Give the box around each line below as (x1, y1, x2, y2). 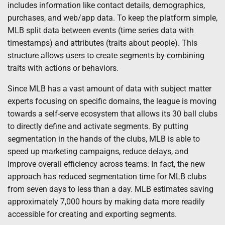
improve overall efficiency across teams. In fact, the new (8, 159, 205, 169)
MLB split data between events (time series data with (8, 26, 194, 36)
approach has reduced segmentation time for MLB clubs (8, 172, 206, 182)
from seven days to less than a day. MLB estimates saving (8, 184, 213, 194)
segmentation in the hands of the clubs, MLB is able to (8, 134, 200, 144)
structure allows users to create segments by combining (8, 51, 204, 61)
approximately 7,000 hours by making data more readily (8, 197, 205, 207)
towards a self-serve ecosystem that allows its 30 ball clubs (8, 109, 217, 119)
